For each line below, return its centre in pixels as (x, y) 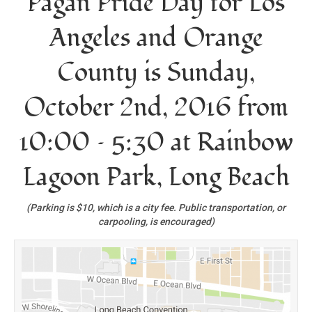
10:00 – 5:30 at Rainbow (156, 143)
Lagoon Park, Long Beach (156, 178)
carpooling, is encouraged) (156, 222)
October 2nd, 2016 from (156, 108)
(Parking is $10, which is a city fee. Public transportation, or (156, 208)
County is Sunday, (156, 73)
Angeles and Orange (156, 39)
